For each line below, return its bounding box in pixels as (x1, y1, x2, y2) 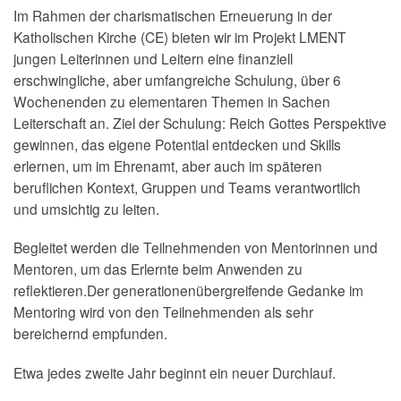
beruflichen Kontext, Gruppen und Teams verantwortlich (13, 176, 361, 197)
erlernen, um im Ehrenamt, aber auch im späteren (13, 155, 322, 175)
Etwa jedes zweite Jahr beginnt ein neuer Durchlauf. (13, 362, 339, 382)
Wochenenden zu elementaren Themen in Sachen (13, 90, 330, 111)
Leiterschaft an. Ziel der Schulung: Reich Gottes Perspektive (13, 112, 387, 132)
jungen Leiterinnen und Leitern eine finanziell (13, 47, 293, 68)
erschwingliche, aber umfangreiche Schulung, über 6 (13, 69, 341, 90)
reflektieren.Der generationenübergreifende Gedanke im (13, 280, 363, 301)
